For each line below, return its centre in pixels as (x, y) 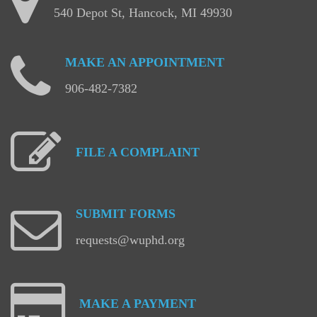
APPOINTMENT (177, 62)
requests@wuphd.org (130, 240)
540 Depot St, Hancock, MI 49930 (143, 12)
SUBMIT (101, 213)
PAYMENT (165, 303)
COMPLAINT (160, 152)
